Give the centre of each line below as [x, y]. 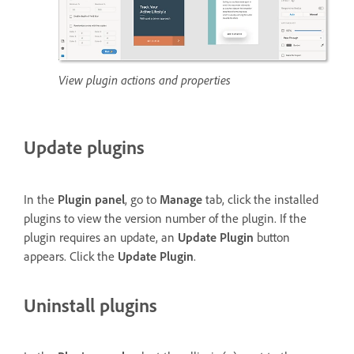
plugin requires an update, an [101, 237]
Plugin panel [91, 199]
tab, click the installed [260, 199]
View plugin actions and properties [145, 79]
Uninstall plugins [90, 305]
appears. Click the [71, 256]
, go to [142, 199]
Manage [181, 199]
